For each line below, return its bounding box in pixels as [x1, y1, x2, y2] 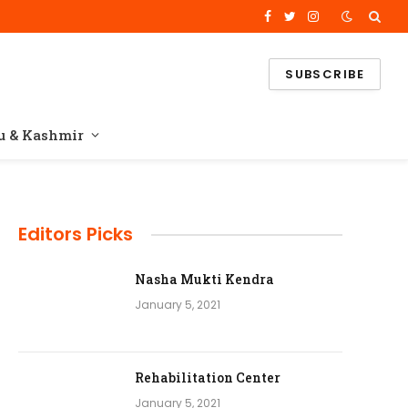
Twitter [289, 15, 334, 34]
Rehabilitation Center [135, 369, 280, 386]
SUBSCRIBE [285, 66, 364, 83]
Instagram [311, 15, 378, 34]
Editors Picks [18, 221, 133, 247]
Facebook [266, 15, 329, 34]
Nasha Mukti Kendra [135, 270, 274, 288]
